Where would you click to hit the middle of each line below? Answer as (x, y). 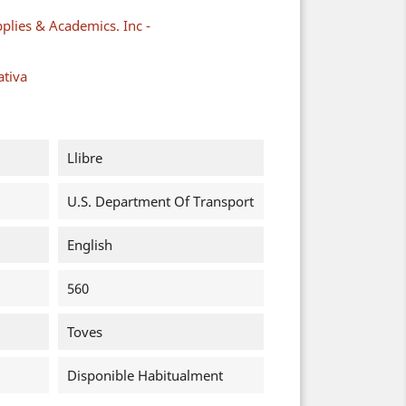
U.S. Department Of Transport (160, 201)
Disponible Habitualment (145, 375)
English (89, 245)
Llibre (84, 158)
